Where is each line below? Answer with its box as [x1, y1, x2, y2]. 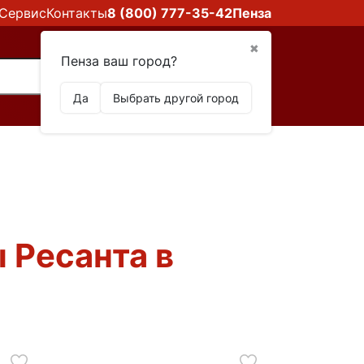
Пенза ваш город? [61, 53, 177, 69]
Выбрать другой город [113, 91, 239, 105]
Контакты [46, 5, 107, 21]
